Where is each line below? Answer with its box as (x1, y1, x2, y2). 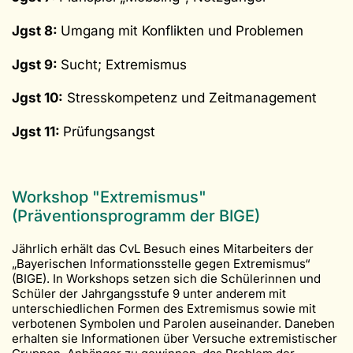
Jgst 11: (12, 123, 63, 139)
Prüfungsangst (63, 123, 155, 139)
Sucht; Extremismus (61, 56, 187, 72)
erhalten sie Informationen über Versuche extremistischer (12, 331, 337, 347)
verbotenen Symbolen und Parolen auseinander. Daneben (12, 316, 335, 332)
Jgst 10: (12, 90, 63, 106)
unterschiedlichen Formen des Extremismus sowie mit (12, 301, 316, 317)
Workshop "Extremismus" (12, 188, 206, 207)
